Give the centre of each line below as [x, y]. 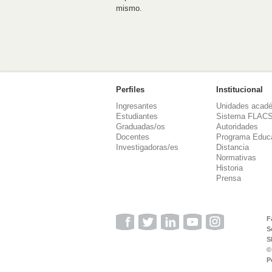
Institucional [240, 90]
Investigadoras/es [147, 147]
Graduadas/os [141, 127]
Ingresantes [137, 106]
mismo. [129, 8]
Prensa [229, 178]
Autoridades [237, 127]
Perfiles [130, 90]
